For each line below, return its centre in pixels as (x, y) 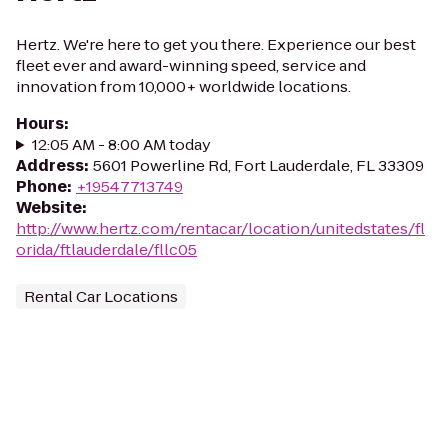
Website (49, 207)
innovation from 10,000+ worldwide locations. (183, 86)
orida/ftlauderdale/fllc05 (106, 249)
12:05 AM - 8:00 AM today (121, 144)
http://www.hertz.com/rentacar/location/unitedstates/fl (220, 228)
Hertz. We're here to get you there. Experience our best (216, 44)
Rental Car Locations (101, 296)
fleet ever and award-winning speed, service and (191, 65)
